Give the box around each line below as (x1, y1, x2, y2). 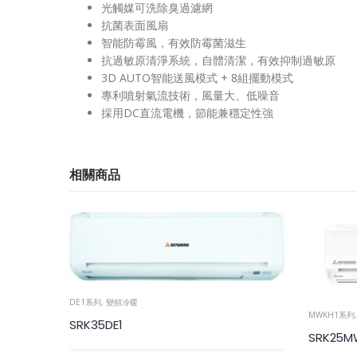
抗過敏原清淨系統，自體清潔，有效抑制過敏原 (101, 53, 335, 69)
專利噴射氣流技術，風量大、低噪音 (101, 88, 280, 104)
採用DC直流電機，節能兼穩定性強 (101, 105, 273, 121)
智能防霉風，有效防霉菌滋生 (101, 35, 246, 51)
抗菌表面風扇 (101, 18, 168, 33)
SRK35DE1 (69, 316, 123, 334)
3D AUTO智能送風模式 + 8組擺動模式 (101, 70, 293, 86)
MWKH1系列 (308, 309, 355, 321)
